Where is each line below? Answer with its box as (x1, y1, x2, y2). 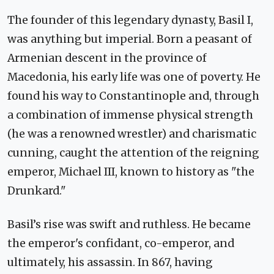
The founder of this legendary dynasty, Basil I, (7, 13, 253, 28)
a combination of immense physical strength (7, 108, 253, 122)
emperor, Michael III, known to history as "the (7, 165, 254, 179)
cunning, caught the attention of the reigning (7, 146, 259, 160)
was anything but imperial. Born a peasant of (7, 32, 252, 46)
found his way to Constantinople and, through (7, 89, 259, 103)
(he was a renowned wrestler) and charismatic (7, 127, 256, 141)
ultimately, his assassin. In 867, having (7, 256, 213, 270)
